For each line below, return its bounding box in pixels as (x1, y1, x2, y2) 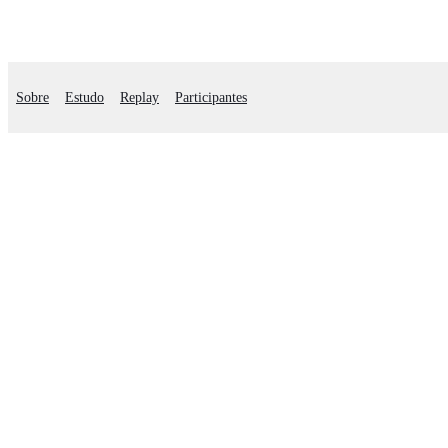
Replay (120, 90, 159, 105)
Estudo (65, 90, 104, 105)
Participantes (175, 90, 247, 105)
